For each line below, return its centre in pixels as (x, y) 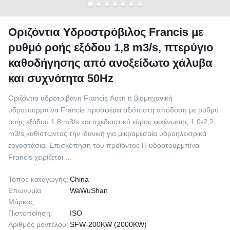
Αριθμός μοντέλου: (38, 224)
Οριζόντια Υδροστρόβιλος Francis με (106, 32)
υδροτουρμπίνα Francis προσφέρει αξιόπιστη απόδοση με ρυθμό (113, 110)
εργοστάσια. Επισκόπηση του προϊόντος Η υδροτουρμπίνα (104, 145)
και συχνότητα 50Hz (61, 78)
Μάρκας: (22, 202)
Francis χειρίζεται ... (40, 157)
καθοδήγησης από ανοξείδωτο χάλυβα (110, 63)
